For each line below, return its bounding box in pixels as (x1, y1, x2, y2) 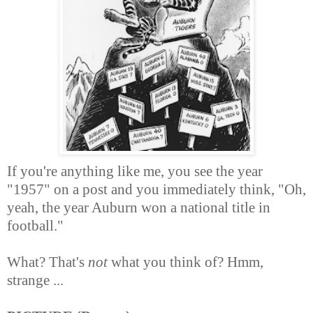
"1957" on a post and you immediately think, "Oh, (7, 182, 306, 198)
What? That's (7, 254, 88, 270)
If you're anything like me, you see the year (7, 163, 263, 180)
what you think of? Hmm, (108, 254, 263, 270)
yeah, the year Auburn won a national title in (7, 200, 270, 216)
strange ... (7, 272, 64, 289)
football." (7, 218, 64, 234)
